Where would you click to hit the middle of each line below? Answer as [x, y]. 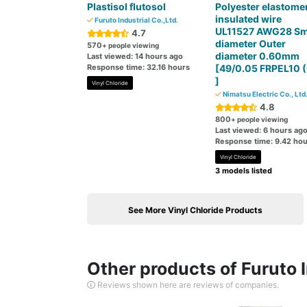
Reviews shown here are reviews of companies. [187, 285]
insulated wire [248, 19]
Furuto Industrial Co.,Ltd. [136, 20]
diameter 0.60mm [257, 56]
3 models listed [243, 171]
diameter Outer [250, 44]
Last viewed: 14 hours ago [135, 56]
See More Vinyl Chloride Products [195, 210]
